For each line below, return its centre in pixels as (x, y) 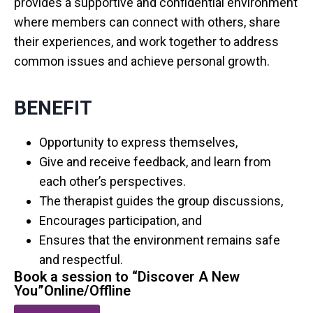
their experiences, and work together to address (146, 42)
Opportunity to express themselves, (138, 143)
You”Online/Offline (72, 291)
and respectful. (81, 260)
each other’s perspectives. (112, 182)
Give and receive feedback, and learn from (155, 162)
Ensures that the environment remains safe (160, 240)
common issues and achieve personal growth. (142, 61)
